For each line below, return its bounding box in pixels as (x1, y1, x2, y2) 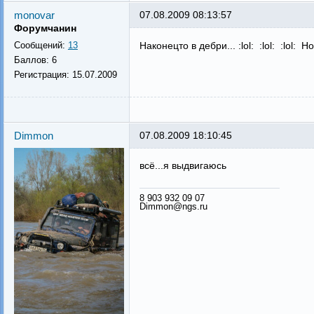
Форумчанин (13, 22, 76, 34)
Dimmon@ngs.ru (139, 200, 207, 212)
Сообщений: (13, 40, 68, 50)
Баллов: (13, 55, 52, 65)
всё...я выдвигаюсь (139, 160, 226, 171)
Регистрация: (13, 69, 72, 80)
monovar (13, 9, 55, 21)
